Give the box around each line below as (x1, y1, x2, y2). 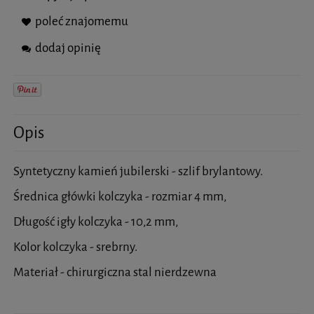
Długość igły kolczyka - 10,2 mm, (13, 213, 178, 230)
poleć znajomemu (35, 13, 128, 30)
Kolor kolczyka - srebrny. (13, 238, 137, 255)
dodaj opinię (35, 40, 101, 57)
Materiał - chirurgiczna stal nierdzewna (13, 264, 217, 280)
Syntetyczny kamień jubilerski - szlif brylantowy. (13, 163, 263, 179)
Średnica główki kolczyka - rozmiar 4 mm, (13, 188, 226, 205)
